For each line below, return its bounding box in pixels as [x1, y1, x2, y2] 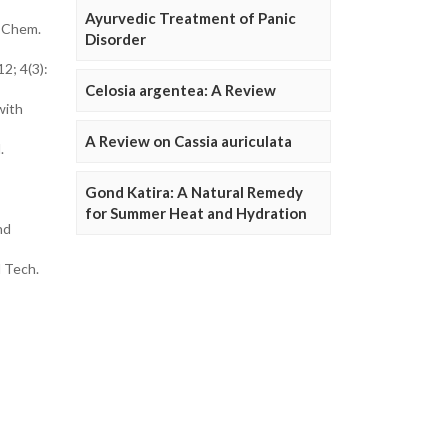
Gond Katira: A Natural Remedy [85, 183, 303, 201]
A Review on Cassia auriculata [85, 132, 292, 150]
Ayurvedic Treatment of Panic [85, 9, 296, 27]
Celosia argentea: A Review [85, 81, 276, 99]
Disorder [85, 30, 146, 48]
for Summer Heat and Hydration [85, 204, 307, 222]
